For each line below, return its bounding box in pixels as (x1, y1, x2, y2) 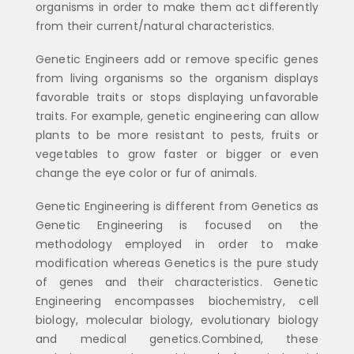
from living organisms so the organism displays (36, 70, 318, 86)
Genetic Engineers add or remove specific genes (36, 51, 318, 67)
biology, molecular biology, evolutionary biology (36, 312, 318, 329)
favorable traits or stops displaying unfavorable (36, 88, 318, 105)
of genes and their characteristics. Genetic (36, 274, 318, 291)
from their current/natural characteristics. (36, 17, 275, 34)
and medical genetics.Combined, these (36, 331, 318, 348)
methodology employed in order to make (36, 236, 318, 253)
